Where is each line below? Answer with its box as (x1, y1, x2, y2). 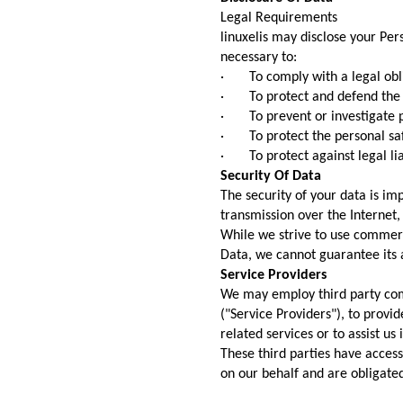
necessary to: (220, 50, 297, 66)
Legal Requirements (220, 11, 337, 26)
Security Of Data (220, 169, 321, 184)
